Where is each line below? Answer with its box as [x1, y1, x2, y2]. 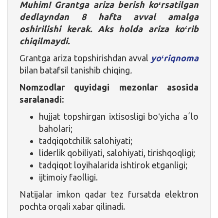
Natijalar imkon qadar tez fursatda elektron [19, 189, 199, 199]
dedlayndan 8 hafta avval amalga [19, 11, 199, 21]
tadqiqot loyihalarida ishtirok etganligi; [39, 160, 187, 170]
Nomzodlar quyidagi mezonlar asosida [19, 82, 199, 92]
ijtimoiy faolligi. [39, 172, 98, 182]
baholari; [39, 123, 73, 133]
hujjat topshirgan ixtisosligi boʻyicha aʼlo [39, 111, 199, 121]
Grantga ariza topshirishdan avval [19, 53, 151, 63]
